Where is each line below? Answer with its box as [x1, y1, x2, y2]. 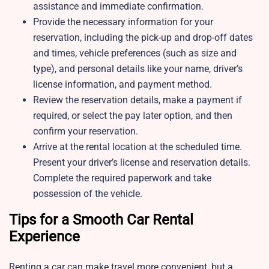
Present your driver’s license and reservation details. [33, 157, 250, 169]
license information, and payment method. [33, 79, 212, 91]
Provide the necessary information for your [33, 16, 213, 28]
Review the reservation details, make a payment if [33, 94, 242, 106]
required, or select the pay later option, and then [33, 110, 232, 122]
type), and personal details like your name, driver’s [33, 63, 243, 75]
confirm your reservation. [33, 125, 138, 138]
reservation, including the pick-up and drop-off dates [33, 32, 253, 44]
